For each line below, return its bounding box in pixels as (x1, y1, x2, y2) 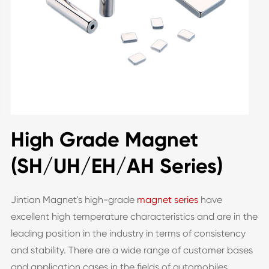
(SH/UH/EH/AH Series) (10, 154, 223, 178)
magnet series (136, 194, 198, 205)
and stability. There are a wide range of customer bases (10, 244, 253, 256)
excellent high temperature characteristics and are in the (10, 211, 258, 222)
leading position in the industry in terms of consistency (10, 228, 246, 239)
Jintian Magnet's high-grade (10, 194, 137, 205)
